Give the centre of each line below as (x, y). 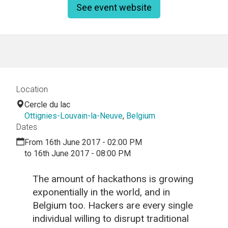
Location (32, 89)
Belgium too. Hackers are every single (113, 205)
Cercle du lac (47, 104)
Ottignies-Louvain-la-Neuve (74, 116)
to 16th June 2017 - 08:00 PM (78, 153)
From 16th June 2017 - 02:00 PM (83, 142)
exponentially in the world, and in (101, 192)
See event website (114, 8)
